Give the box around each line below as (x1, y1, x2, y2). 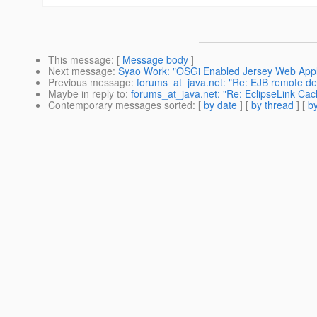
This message (48, 52, 111, 67)
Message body (122, 52, 188, 67)
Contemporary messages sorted (48, 98, 192, 113)
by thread (251, 98, 294, 113)
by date (204, 98, 237, 113)
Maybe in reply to (48, 86, 125, 101)
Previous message (48, 75, 131, 90)
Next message (48, 64, 113, 79)
